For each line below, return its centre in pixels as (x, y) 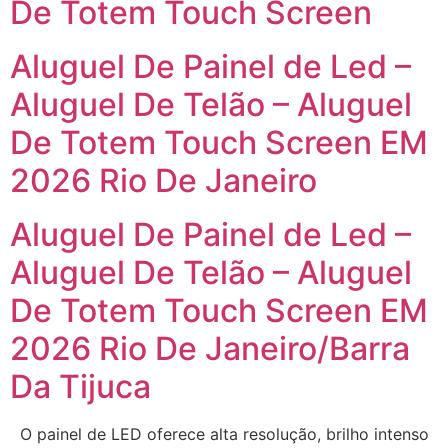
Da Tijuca (80, 386)
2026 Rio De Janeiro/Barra (210, 348)
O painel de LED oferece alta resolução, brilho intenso (219, 434)
